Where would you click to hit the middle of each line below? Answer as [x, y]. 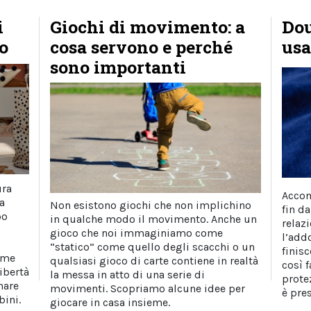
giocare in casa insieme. [110, 303]
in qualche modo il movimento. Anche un [154, 219]
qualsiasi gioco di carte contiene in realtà [154, 261]
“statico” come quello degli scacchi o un [153, 247]
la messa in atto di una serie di [128, 275]
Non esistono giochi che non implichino [151, 205]
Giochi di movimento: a [148, 27]
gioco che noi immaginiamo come [137, 233]
